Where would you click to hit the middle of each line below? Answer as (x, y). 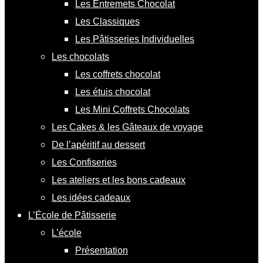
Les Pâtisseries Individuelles (135, 39)
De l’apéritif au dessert (98, 144)
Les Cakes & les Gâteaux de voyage (127, 127)
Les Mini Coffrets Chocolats (132, 109)
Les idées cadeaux (91, 197)
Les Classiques (107, 21)
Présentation (102, 250)
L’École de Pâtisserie (72, 215)
